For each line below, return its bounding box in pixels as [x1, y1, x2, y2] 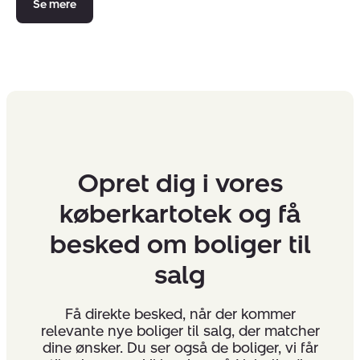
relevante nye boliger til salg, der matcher [40, 321, 320, 340]
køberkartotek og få [59, 198, 301, 229]
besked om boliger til [49, 228, 311, 260]
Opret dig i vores [77, 167, 283, 198]
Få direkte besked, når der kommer [64, 305, 296, 323]
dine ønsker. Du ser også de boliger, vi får [42, 338, 318, 357]
